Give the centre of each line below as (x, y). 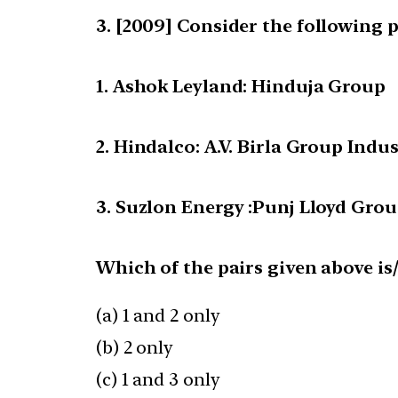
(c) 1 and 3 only (158, 380)
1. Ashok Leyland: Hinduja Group (241, 87)
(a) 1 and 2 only (158, 316)
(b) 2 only (135, 348)
